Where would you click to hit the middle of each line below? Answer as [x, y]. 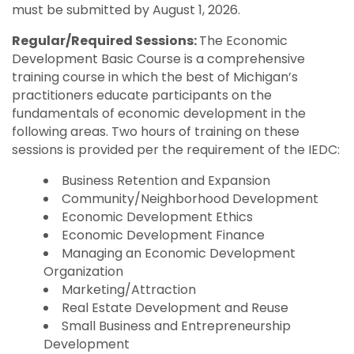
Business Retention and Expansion [166, 181]
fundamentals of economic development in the [159, 114]
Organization [83, 272]
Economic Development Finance [163, 235]
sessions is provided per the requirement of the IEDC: [176, 150]
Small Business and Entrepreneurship [176, 326]
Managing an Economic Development [179, 254]
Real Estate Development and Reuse [175, 308]
